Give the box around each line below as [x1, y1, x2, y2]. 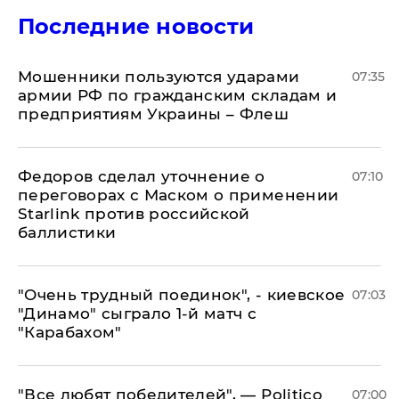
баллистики [18, 224, 117, 242]
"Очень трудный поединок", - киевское [18, 286, 346, 305]
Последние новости [18, 13, 255, 40]
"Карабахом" [18, 323, 122, 342]
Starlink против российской [18, 205, 250, 224]
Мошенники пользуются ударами [18, 68, 300, 86]
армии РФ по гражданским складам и [18, 86, 338, 105]
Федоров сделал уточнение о [18, 167, 265, 186]
